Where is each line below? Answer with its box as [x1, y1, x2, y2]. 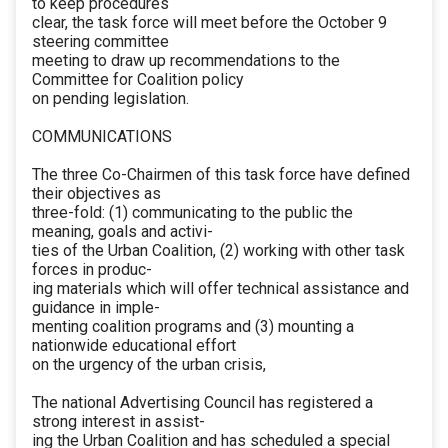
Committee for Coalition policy [32, 70, 243, 90]
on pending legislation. [32, 89, 189, 109]
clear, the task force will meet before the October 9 [32, 13, 387, 33]
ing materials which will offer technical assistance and [32, 279, 409, 299]
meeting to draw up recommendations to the [32, 51, 340, 71]
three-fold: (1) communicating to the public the [32, 203, 353, 223]
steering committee [32, 32, 169, 52]
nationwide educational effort [32, 336, 236, 356]
